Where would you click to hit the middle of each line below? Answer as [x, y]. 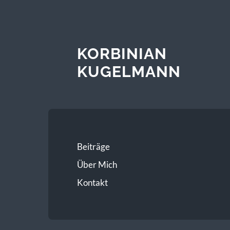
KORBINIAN [122, 53]
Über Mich [97, 164]
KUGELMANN [129, 71]
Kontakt [92, 182]
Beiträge [93, 146]
